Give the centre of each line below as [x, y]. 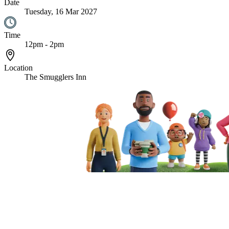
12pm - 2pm [44, 44]
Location [18, 67]
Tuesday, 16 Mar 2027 [61, 11]
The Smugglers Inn [55, 77]
